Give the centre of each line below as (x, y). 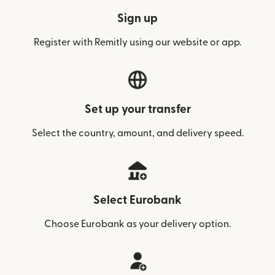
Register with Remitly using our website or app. (137, 43)
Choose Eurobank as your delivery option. (137, 224)
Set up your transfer (137, 110)
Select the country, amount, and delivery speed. (137, 134)
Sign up (137, 19)
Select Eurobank (137, 201)
